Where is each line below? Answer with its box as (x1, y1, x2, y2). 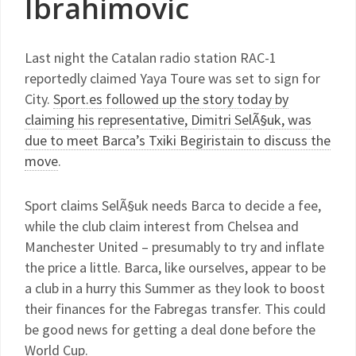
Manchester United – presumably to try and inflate (25, 238, 324, 256)
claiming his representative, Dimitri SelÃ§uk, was (25, 110, 311, 129)
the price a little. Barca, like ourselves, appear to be (25, 258, 326, 277)
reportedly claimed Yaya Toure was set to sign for (25, 69, 320, 87)
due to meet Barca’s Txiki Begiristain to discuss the (25, 131, 331, 149)
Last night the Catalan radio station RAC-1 (25, 48, 277, 67)
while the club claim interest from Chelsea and (25, 217, 299, 235)
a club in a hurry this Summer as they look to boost (25, 279, 325, 297)
